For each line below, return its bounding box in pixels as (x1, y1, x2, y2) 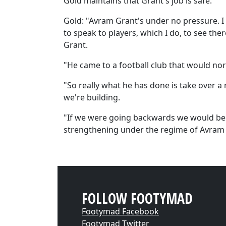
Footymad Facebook (82, 206, 159, 217)
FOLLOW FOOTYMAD (82, 189, 193, 208)
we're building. (64, 92, 120, 103)
